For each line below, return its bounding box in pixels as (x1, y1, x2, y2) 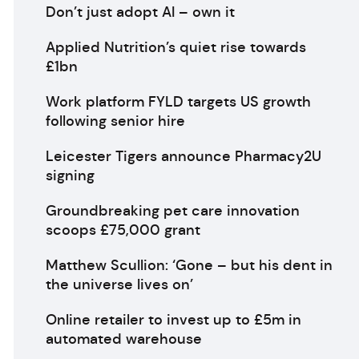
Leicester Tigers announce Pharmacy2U (45, 147, 321, 165)
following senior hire (45, 112, 185, 130)
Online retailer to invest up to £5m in (45, 311, 301, 329)
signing (45, 167, 95, 184)
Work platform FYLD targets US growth (45, 93, 311, 111)
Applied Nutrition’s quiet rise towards (45, 38, 306, 56)
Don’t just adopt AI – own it (45, 3, 235, 21)
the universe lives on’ (45, 276, 193, 293)
